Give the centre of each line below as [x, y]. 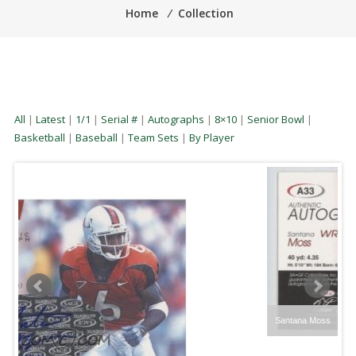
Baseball [96, 138]
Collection [206, 14]
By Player [211, 138]
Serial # [119, 120]
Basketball [39, 138]
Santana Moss [237, 321]
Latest [50, 120]
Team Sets [153, 138]
